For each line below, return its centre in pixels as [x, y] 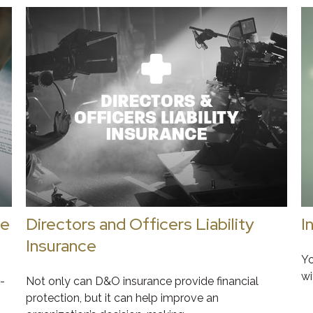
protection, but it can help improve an [123, 298]
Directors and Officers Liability [140, 224]
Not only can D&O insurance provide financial [143, 281]
